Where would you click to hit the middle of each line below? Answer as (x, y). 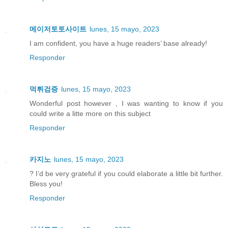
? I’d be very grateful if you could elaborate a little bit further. (126, 173)
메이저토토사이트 (58, 29)
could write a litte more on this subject (90, 113)
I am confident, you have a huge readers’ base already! (118, 43)
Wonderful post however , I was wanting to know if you (126, 103)
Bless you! (46, 183)
